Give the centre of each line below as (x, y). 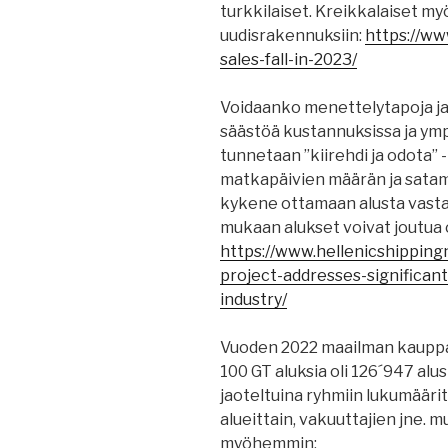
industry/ (253, 300)
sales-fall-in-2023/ (288, 60)
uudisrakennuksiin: (292, 36)
